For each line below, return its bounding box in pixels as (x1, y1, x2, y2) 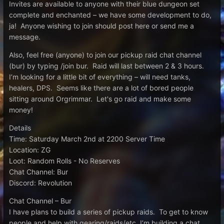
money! (9, 105, 33, 114)
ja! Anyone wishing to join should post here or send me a (9, 21, 194, 30)
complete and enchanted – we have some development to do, (9, 10, 211, 19)
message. (9, 32, 42, 41)
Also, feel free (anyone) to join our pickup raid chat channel (9, 50, 201, 59)
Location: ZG (9, 145, 50, 154)
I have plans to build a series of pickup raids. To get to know (9, 207, 208, 216)
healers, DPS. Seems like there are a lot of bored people (9, 83, 193, 92)
